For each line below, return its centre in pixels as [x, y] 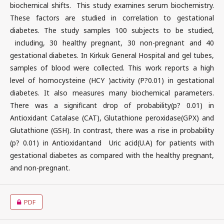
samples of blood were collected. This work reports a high [112, 68]
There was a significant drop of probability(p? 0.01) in [112, 105]
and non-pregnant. [40, 168]
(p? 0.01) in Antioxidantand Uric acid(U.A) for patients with [112, 143]
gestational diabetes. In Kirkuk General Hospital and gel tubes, [112, 55]
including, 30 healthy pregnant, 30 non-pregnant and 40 [112, 43]
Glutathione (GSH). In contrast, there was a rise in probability [112, 130]
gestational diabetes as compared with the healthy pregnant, [112, 155]
